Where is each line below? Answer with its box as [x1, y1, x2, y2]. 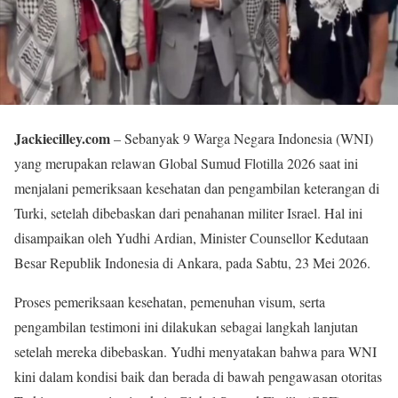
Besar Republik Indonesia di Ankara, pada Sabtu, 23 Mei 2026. [14, 253, 370, 273]
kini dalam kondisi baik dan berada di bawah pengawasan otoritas [14, 367, 382, 386]
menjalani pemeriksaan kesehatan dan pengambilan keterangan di [14, 179, 379, 198]
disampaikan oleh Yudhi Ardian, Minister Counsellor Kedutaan [14, 228, 369, 248]
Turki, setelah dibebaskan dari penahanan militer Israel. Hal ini [14, 203, 362, 223]
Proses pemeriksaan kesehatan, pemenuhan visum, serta [14, 292, 325, 312]
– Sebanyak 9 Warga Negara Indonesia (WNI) [110, 129, 373, 148]
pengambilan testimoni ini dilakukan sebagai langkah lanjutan [14, 317, 358, 337]
